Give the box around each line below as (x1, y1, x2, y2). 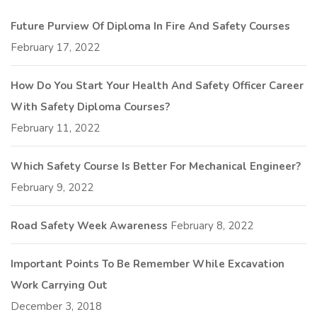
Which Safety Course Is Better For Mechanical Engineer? (11, 158, 301, 173)
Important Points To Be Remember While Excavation (11, 256, 284, 271)
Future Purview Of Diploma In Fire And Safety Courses (11, 18, 290, 33)
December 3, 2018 (11, 299, 102, 313)
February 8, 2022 (171, 218, 253, 233)
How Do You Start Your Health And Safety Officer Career (11, 78, 304, 93)
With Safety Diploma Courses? (11, 99, 170, 114)
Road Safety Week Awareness (11, 218, 168, 233)
